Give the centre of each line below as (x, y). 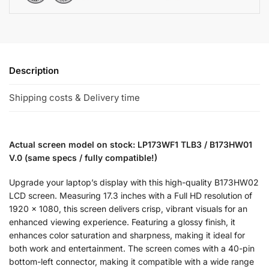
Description (34, 70)
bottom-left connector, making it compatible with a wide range (131, 262)
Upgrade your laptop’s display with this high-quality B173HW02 (134, 183)
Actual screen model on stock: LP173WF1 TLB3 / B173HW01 (131, 144)
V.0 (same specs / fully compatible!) (83, 157)
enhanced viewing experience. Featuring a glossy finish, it (122, 222)
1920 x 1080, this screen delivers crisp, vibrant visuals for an (128, 209)
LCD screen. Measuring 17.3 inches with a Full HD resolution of (131, 196)
